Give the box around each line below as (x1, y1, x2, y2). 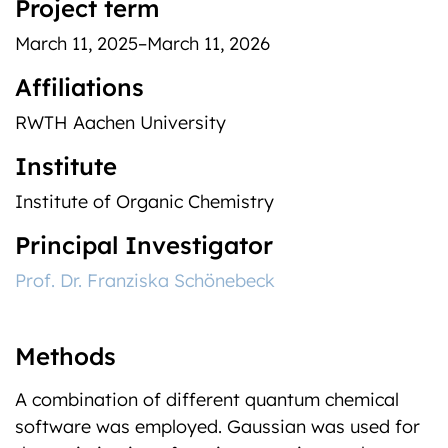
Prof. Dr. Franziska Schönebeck (15, 269, 275, 292)
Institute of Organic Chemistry (15, 190, 274, 213)
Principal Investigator (15, 230, 273, 260)
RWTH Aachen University (15, 111, 226, 134)
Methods (15, 341, 116, 371)
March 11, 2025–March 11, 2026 (15, 32, 270, 55)
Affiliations (15, 72, 144, 102)
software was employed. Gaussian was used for (15, 415, 420, 438)
